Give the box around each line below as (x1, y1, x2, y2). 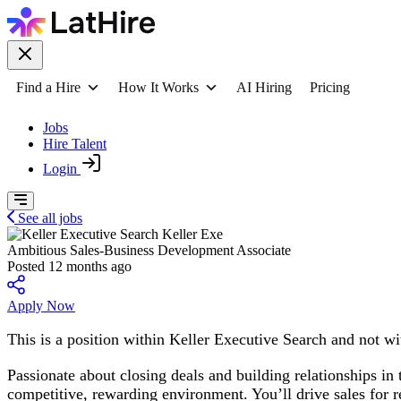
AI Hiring (236, 80, 292, 95)
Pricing (310, 80, 350, 95)
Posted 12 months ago (7, 259, 132, 274)
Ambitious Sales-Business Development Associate (7, 243, 291, 258)
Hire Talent (43, 136, 107, 151)
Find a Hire (16, 80, 81, 95)
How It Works (118, 80, 199, 95)
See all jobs (18, 210, 82, 226)
